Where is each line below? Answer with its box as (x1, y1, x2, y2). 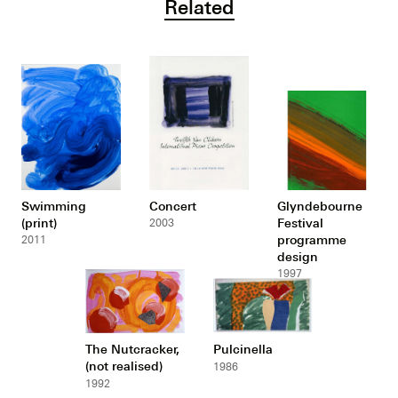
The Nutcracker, (85, 340, 180, 356)
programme (276, 231, 346, 247)
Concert (149, 197, 196, 213)
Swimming (21, 197, 87, 213)
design (276, 248, 318, 264)
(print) (21, 214, 58, 230)
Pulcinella (213, 340, 273, 356)
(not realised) (85, 357, 163, 373)
